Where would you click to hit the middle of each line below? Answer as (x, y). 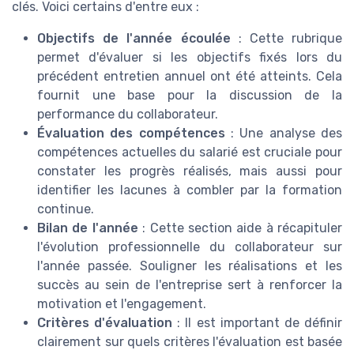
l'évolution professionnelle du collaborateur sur (190, 247)
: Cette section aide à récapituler (240, 228)
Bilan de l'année (88, 228)
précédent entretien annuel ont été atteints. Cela (190, 76)
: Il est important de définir (258, 322)
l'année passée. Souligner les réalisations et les (190, 265)
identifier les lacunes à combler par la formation (190, 190)
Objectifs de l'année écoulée (134, 38)
